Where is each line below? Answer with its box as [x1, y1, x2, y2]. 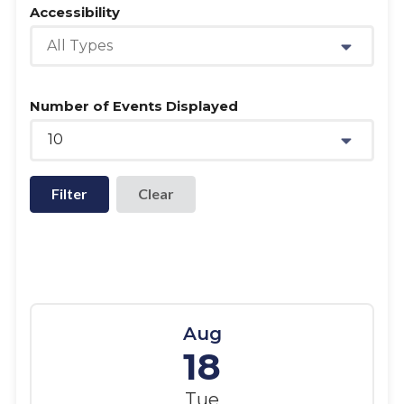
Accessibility [29, 4, 120, 21]
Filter [50, 185, 87, 203]
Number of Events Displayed [29, 98, 238, 115]
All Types [46, 37, 113, 55]
